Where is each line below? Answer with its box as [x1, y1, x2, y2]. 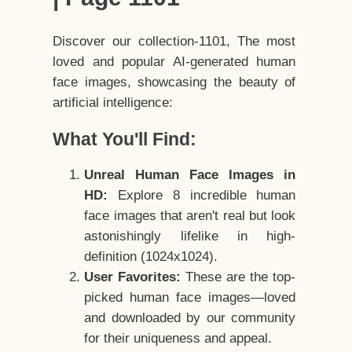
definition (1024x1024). [84, 249, 218, 265]
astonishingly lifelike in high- [84, 229, 296, 244]
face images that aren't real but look [84, 208, 296, 224]
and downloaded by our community [84, 310, 296, 326]
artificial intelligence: [53, 95, 174, 111]
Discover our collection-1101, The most [53, 34, 296, 49]
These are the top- [181, 269, 296, 285]
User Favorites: [84, 269, 181, 285]
